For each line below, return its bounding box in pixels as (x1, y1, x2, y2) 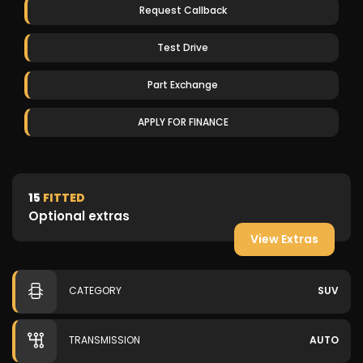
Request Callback (139, 3, 227, 17)
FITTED (41, 190, 85, 206)
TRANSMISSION (69, 333, 140, 347)
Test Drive (157, 41, 208, 54)
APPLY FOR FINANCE (137, 115, 228, 129)
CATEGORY (69, 284, 122, 297)
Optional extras (28, 207, 130, 224)
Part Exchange (147, 78, 218, 92)
